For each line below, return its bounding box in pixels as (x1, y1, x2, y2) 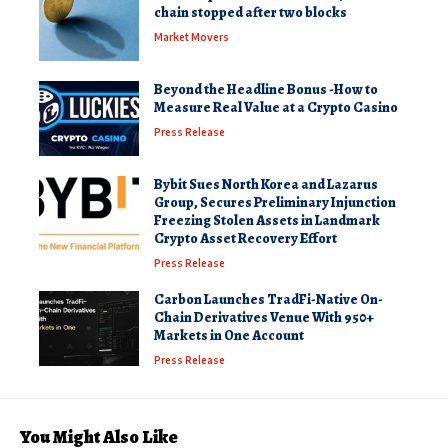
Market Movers (154, 30, 229, 43)
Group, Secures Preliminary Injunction (154, 192, 396, 212)
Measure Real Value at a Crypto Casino (154, 97, 398, 117)
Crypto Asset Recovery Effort (154, 228, 337, 248)
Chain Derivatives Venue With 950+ (154, 307, 374, 327)
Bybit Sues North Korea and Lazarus (154, 174, 378, 194)
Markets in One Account (154, 325, 304, 345)
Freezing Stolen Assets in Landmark (154, 210, 380, 230)
